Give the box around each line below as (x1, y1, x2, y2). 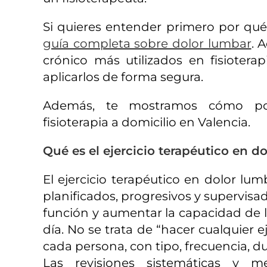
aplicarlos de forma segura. (43, 70, 203, 84)
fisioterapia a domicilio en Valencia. (43, 115, 250, 129)
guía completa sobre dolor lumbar (43, 36, 252, 51)
